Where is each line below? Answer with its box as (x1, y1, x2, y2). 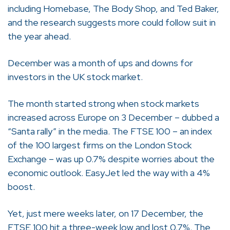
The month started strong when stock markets (8, 98, 199, 110)
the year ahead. (8, 30, 71, 42)
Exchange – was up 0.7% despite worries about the (8, 153, 215, 165)
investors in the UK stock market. (8, 71, 143, 83)
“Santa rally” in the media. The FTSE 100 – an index (8, 125, 212, 138)
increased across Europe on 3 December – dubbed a (8, 111, 219, 124)
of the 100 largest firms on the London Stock (8, 139, 191, 151)
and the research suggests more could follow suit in (8, 16, 216, 28)
